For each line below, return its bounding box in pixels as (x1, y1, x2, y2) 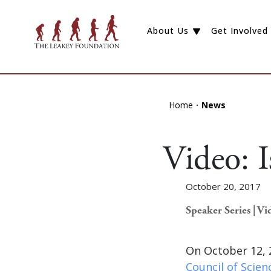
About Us (147, 25, 189, 37)
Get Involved (211, 25, 268, 37)
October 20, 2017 (186, 180, 261, 192)
